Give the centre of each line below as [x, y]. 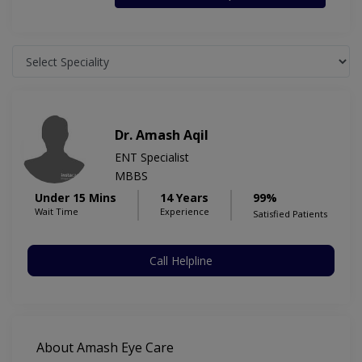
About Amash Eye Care [105, 348]
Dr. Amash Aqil [162, 135]
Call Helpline [181, 261]
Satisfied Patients [290, 214]
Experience [185, 212]
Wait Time [57, 212]
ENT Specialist [152, 158]
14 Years [184, 198]
